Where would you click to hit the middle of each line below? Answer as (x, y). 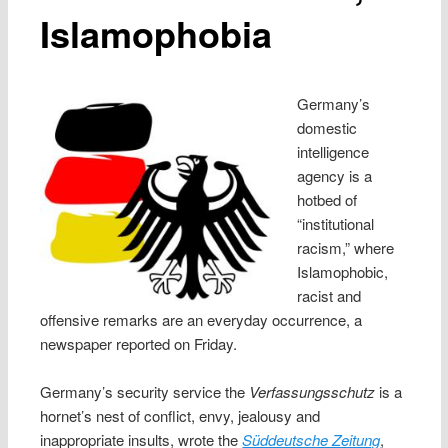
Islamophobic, (342, 271)
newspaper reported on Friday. (139, 343)
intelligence (332, 151)
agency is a (334, 175)
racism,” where (345, 247)
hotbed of (326, 199)
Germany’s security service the (145, 392)
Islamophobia (156, 32)
